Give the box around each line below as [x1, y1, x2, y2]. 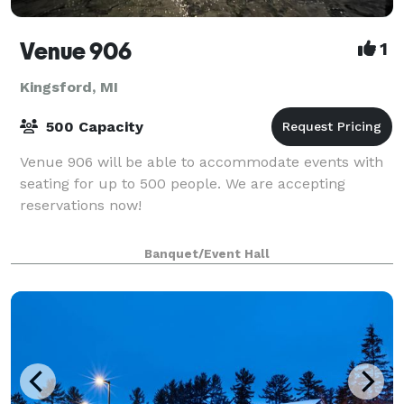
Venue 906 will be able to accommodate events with [20, 152, 383, 170]
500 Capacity [41, 117, 143, 135]
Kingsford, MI [20, 78, 118, 96]
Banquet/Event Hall [143, 246, 270, 261]
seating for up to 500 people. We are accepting [20, 174, 345, 192]
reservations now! [20, 196, 142, 214]
